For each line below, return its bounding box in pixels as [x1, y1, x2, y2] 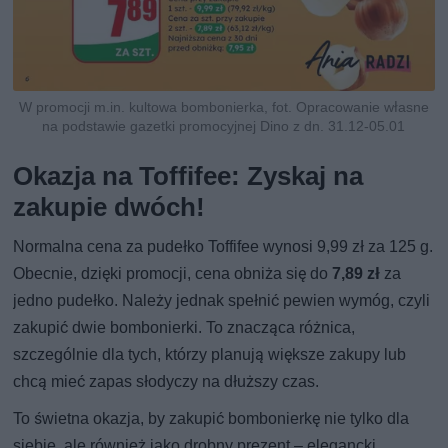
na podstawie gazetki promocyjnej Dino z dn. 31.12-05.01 [42, 118, 406, 135]
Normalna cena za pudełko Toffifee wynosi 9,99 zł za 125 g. [13, 237, 434, 257]
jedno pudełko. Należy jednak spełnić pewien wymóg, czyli [13, 291, 431, 311]
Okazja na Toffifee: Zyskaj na [13, 161, 364, 192]
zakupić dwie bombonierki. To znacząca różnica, [13, 318, 356, 338]
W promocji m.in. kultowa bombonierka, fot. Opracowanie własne [18, 99, 429, 116]
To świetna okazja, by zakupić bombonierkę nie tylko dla [13, 409, 410, 429]
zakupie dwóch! [13, 192, 206, 223]
